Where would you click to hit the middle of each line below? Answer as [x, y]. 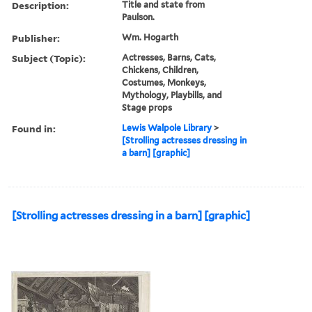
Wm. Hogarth [150, 37]
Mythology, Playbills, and [172, 95]
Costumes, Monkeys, [164, 82]
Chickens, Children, [161, 70]
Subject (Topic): [49, 58]
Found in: [34, 128]
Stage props [147, 107]
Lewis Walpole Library [167, 127]
